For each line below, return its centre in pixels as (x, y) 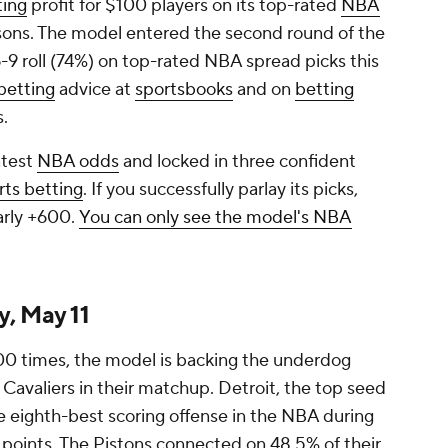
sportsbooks (184, 90)
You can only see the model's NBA (215, 218)
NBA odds (78, 162)
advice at (95, 90)
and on (264, 90)
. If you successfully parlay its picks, (220, 190)
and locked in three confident (237, 162)
